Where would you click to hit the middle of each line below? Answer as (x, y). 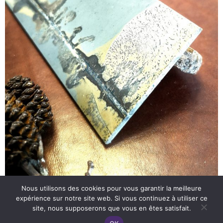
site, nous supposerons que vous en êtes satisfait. (111, 208)
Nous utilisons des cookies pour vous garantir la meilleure (111, 188)
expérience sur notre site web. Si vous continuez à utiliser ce (111, 198)
